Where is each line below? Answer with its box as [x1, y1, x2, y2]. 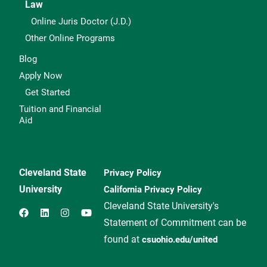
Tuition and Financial [19, 103, 101, 114]
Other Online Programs [25, 32, 115, 44]
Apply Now [19, 70, 62, 81]
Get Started [25, 86, 70, 98]
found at [104, 233, 142, 245]
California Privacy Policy [104, 184, 202, 195]
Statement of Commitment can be [104, 216, 246, 228]
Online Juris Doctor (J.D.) [31, 15, 131, 27]
